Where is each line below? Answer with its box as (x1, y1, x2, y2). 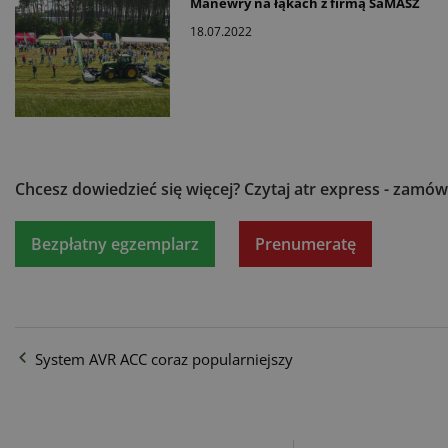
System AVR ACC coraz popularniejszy (35, 349, 293, 369)
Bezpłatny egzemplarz (31, 233, 199, 255)
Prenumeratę (255, 233, 356, 255)
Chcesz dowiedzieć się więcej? (15, 178, 244, 200)
